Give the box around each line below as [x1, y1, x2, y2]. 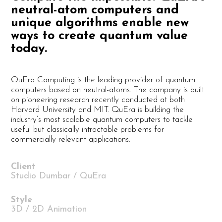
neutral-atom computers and [11, 4, 179, 17]
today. [11, 43, 48, 55]
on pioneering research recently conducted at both [11, 96, 185, 105]
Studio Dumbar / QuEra [11, 172, 107, 181]
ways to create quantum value [11, 30, 188, 43]
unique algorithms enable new [11, 17, 189, 30]
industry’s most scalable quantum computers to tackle [11, 115, 193, 124]
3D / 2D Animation [11, 205, 87, 214]
